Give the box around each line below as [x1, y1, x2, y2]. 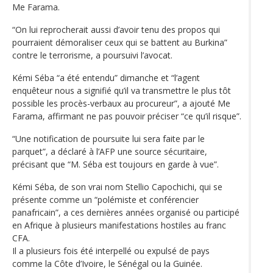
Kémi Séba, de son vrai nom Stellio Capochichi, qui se [12, 181, 222, 193]
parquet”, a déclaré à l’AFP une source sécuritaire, [12, 146, 207, 158]
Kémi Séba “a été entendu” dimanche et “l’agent [12, 72, 200, 84]
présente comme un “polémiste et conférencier [12, 194, 199, 206]
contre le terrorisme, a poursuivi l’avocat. [12, 49, 172, 62]
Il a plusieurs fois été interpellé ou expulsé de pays [12, 245, 210, 257]
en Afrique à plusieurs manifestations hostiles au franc [12, 219, 226, 232]
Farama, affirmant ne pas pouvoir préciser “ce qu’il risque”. [12, 110, 241, 122]
